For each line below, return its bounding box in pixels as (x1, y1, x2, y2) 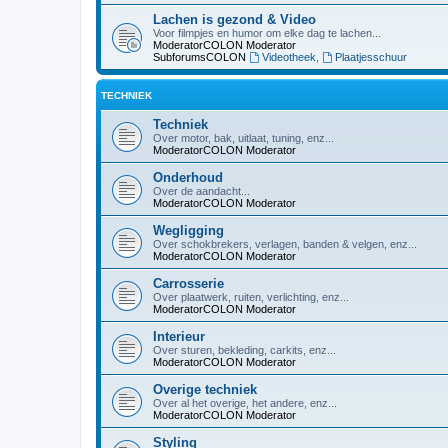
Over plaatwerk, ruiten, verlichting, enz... (153, 291, 349, 303)
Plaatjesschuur (334, 51, 407, 63)
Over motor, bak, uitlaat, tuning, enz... (153, 132, 334, 144)
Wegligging (153, 223, 224, 238)
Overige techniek (153, 382, 257, 397)
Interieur (153, 329, 205, 344)
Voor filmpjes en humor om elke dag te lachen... (153, 27, 381, 39)
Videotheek (261, 51, 316, 63)
